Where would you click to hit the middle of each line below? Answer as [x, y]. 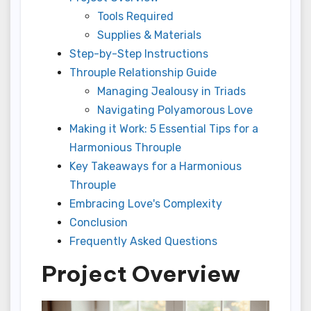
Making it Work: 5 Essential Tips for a [164, 128]
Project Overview [141, 273]
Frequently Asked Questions [143, 241]
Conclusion [99, 222]
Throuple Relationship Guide [143, 72]
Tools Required [135, 16]
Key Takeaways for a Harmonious [155, 166]
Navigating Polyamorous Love [175, 110]
